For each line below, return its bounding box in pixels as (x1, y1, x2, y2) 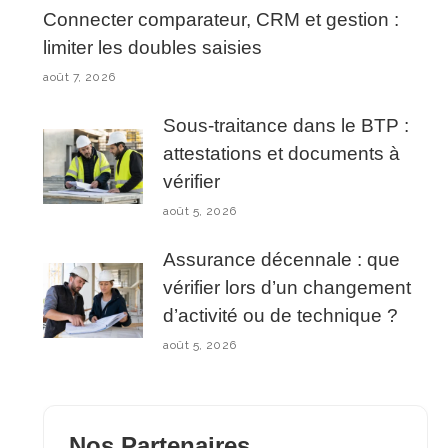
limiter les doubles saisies (43, 36, 263, 58)
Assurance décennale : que (163, 248, 401, 270)
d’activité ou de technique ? (163, 304, 399, 326)
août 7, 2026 (43, 69, 116, 84)
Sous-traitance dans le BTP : (163, 114, 410, 136)
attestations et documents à (163, 142, 401, 164)
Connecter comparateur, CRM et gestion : (43, 8, 400, 30)
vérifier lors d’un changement (163, 276, 412, 298)
